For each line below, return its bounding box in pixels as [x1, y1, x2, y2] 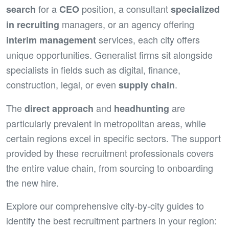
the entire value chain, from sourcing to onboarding [6, 161, 213, 174]
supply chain [119, 78, 175, 91]
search [6, 3, 36, 16]
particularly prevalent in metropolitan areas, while [6, 117, 206, 130]
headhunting [114, 102, 169, 115]
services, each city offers [96, 33, 200, 46]
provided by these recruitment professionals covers [6, 146, 214, 159]
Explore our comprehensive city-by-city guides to [6, 199, 204, 212]
